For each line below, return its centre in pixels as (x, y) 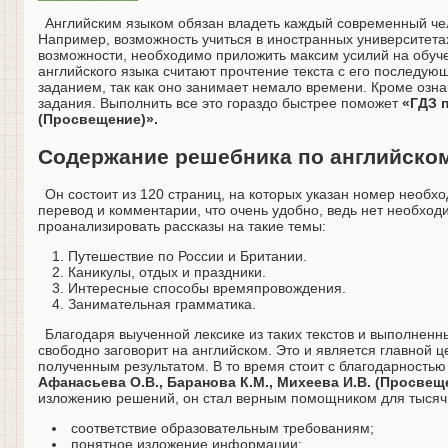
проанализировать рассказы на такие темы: (182, 226)
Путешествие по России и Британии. (187, 256)
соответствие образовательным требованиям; (222, 428)
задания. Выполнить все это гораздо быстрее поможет (220, 103)
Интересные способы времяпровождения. (207, 288)
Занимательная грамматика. (162, 304)
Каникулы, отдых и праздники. (167, 272)
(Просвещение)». (98, 119)
